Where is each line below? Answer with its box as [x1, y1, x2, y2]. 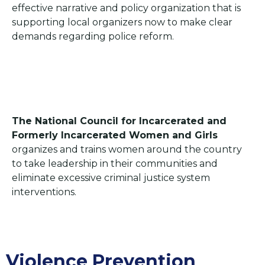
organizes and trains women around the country [12, 143, 242, 155]
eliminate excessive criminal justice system [12, 172, 210, 183]
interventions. [12, 186, 76, 198]
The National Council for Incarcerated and [12, 115, 227, 127]
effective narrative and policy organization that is [12, 2, 241, 14]
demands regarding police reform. [12, 31, 174, 43]
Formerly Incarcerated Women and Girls [12, 129, 218, 141]
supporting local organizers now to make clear [12, 17, 232, 28]
